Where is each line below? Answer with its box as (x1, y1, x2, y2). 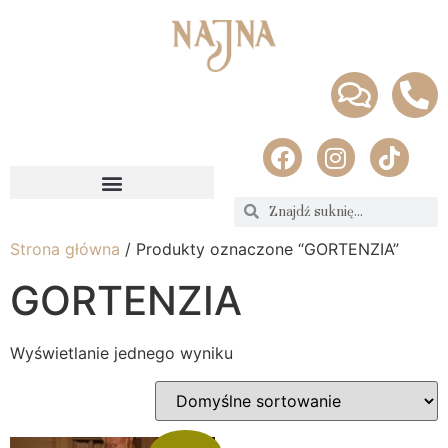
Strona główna (10, 238, 120, 259)
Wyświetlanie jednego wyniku (10, 342, 233, 363)
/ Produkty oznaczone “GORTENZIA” (120, 238, 399, 259)
